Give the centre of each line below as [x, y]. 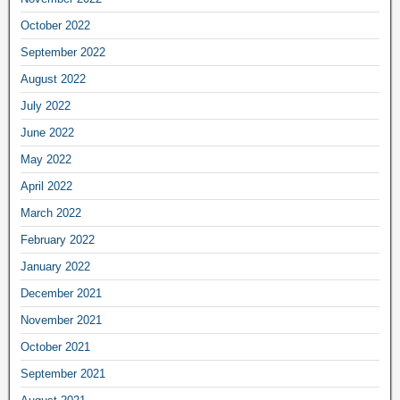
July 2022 [46, 105]
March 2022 [51, 212]
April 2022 [46, 186]
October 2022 [55, 25]
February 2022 [58, 239]
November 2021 [61, 320]
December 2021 [61, 293]
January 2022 [55, 266]
